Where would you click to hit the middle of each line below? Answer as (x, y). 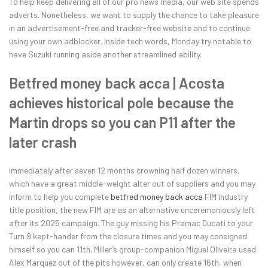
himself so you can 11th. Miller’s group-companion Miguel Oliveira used (133, 249)
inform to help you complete (60, 197)
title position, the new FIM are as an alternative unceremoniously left (132, 210)
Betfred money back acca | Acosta (117, 83)
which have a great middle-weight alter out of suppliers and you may (132, 184)
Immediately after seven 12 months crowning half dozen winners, (124, 170)
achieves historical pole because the (121, 103)
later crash (43, 142)
